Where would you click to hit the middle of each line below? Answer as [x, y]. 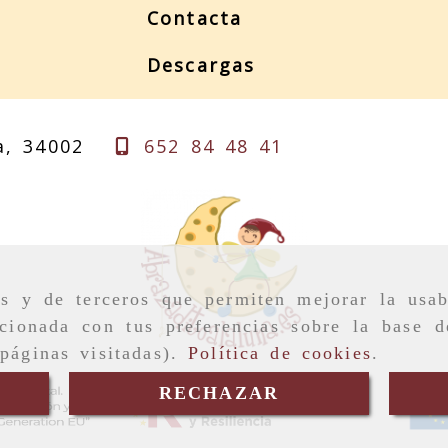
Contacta [195, 17]
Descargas [201, 64]
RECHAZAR [219, 392]
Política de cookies [280, 352]
